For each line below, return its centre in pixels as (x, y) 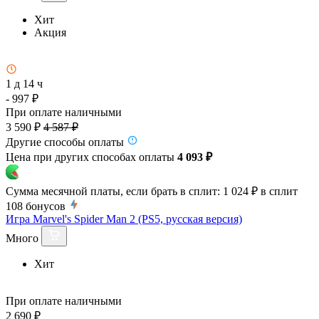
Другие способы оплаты (65, 142)
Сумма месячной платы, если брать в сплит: (113, 191)
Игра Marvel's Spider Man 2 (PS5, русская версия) (124, 219)
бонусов (46, 206)
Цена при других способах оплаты (91, 157)
